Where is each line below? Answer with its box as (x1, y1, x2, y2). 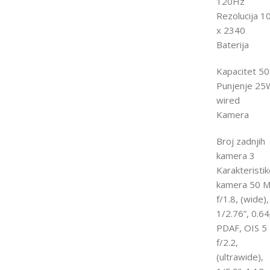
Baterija (216, 38, 249, 51)
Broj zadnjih (216, 134, 265, 147)
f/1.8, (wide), (216, 192, 269, 205)
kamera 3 (216, 149, 255, 162)
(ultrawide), (216, 250, 263, 263)
